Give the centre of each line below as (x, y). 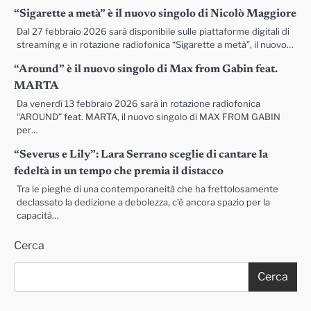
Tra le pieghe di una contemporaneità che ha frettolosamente (148, 189)
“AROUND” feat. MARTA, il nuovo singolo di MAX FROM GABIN (149, 117)
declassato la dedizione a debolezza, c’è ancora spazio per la (143, 202)
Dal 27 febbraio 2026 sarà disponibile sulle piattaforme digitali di (153, 31)
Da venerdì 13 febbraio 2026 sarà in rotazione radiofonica (138, 103)
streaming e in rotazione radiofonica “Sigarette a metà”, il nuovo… (155, 44)
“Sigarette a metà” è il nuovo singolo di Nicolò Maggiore (155, 14)
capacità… (38, 215)
